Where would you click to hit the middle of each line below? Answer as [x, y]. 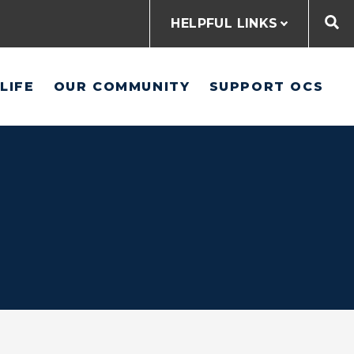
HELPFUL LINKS [224, 23]
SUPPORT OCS [266, 86]
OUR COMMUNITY [122, 86]
